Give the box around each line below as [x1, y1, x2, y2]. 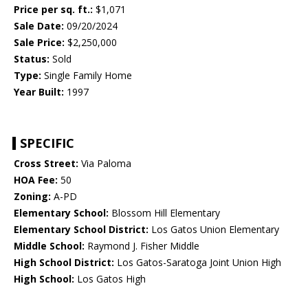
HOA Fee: [14, 173, 58, 187]
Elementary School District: [14, 223, 148, 236]
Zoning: [14, 190, 51, 203]
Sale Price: [14, 36, 65, 49]
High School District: [14, 256, 114, 269]
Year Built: [14, 85, 64, 99]
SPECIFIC [20, 135, 74, 152]
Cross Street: [14, 157, 78, 170]
